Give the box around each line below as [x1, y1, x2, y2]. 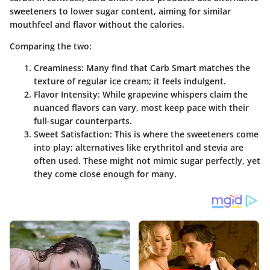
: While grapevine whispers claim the [98, 89, 248, 101]
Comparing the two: [10, 40, 92, 52]
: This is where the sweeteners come [110, 128, 259, 140]
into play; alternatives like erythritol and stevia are [34, 142, 243, 154]
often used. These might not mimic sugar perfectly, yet [34, 155, 260, 167]
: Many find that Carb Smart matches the [81, 62, 250, 74]
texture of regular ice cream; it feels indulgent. [34, 75, 226, 87]
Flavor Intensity [34, 89, 98, 101]
